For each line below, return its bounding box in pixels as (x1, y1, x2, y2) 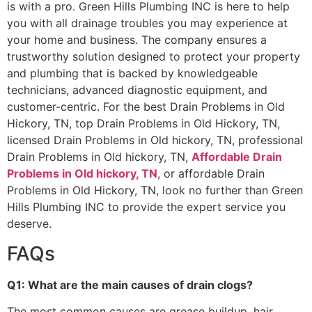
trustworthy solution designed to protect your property (7, 49, 300, 64)
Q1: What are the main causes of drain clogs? (7, 277, 253, 292)
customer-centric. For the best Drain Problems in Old (7, 100, 285, 114)
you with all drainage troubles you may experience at (7, 16, 288, 31)
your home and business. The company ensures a (7, 33, 267, 47)
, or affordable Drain (157, 166, 265, 181)
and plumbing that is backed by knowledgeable (7, 66, 258, 81)
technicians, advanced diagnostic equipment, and (7, 83, 267, 97)
